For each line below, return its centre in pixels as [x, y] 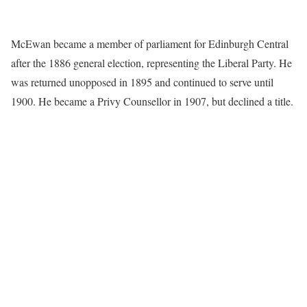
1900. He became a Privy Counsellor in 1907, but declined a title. [152, 101]
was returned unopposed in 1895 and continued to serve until [142, 82]
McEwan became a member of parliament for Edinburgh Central [150, 44]
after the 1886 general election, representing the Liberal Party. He [151, 63]
